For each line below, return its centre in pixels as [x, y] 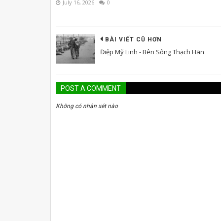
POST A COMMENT [91, 88]
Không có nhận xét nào [87, 106]
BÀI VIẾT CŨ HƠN [133, 39]
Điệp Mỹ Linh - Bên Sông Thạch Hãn [152, 52]
